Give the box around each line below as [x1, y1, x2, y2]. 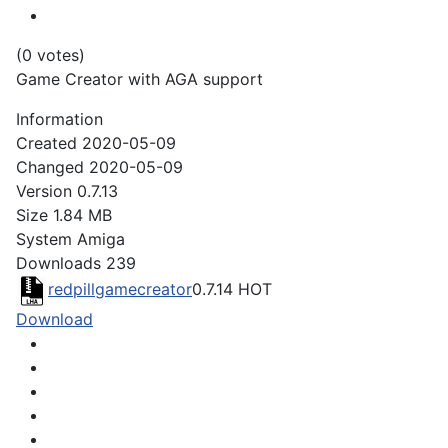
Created [16, 133, 77, 154]
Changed [16, 157, 84, 178]
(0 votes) [16, 45, 85, 66]
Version [16, 181, 72, 202]
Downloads [16, 253, 101, 274]
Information [16, 109, 103, 130]
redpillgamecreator [48, 279, 192, 300]
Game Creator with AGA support [16, 69, 263, 90]
